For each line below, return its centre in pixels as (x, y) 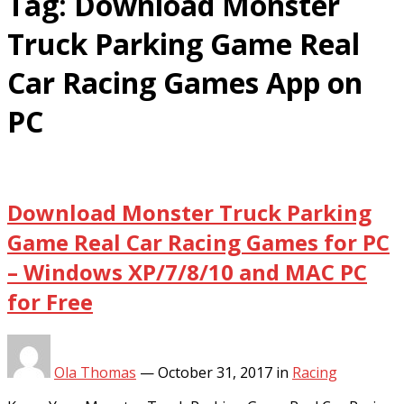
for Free (50, 301)
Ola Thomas (95, 372)
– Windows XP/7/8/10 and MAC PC (187, 271)
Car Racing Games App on (185, 82)
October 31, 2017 (215, 372)
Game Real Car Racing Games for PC (198, 242)
